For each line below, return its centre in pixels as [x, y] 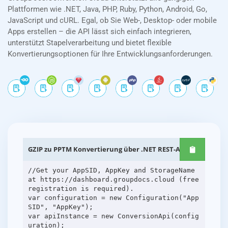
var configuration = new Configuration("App [113, 197]
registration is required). [81, 188]
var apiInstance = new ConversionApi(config [113, 216]
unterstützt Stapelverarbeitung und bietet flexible [90, 43]
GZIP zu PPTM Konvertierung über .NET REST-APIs [109, 149]
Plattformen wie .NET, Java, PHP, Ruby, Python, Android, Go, [107, 9]
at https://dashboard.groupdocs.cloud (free [113, 179]
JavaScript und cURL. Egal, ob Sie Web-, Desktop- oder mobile [112, 21]
